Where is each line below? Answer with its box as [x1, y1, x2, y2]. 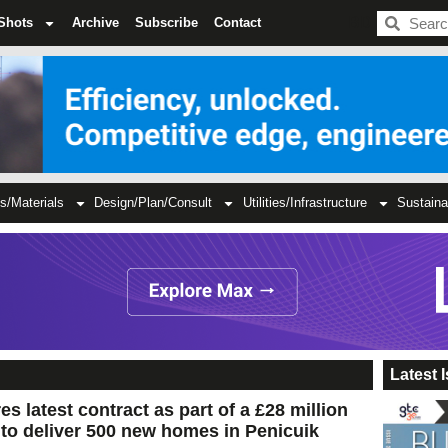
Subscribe [135, 15, 198, 30]
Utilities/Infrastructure [242, 195, 367, 211]
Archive [72, 15, 119, 30]
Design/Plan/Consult [94, 195, 213, 211]
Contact [214, 15, 261, 30]
